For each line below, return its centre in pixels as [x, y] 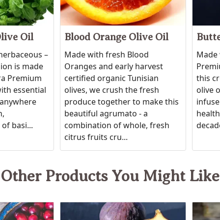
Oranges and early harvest [114, 67]
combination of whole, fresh [117, 125]
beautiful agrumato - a [106, 114]
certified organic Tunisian [112, 78]
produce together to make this [122, 102]
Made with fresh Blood [107, 55]
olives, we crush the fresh [112, 90]
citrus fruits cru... [96, 137]
